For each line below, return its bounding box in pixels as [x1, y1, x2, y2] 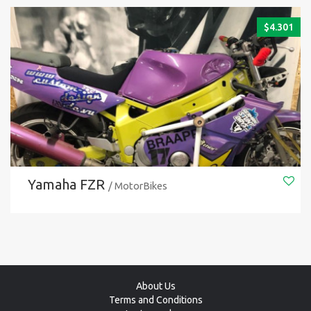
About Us [135, 280, 176, 292]
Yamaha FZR [28, 176, 105, 192]
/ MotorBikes [108, 180, 167, 192]
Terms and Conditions [108, 294, 203, 305]
